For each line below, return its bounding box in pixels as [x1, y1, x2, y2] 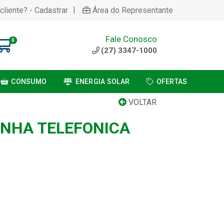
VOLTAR [126, 97, 156, 107]
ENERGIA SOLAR [75, 77, 130, 85]
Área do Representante [92, 5, 173, 15]
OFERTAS [156, 77, 187, 85]
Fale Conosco [105, 33, 157, 44]
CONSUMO [11, 77, 47, 85]
